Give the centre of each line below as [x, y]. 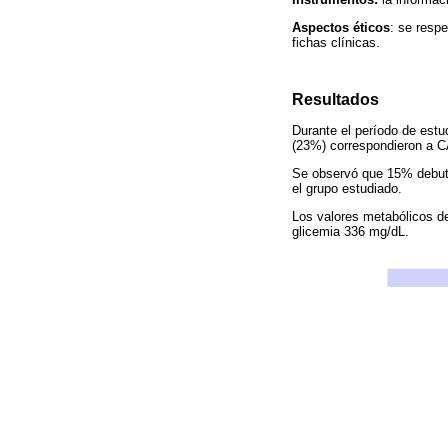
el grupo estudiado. [347, 188]
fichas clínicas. [336, 42]
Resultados [335, 100]
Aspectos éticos [341, 27]
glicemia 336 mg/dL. [350, 231]
